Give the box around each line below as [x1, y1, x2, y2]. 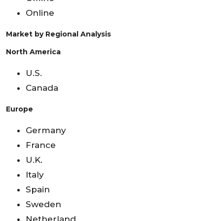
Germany [26, 125, 66, 135]
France [26, 140, 56, 150]
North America [6, 47, 61, 56]
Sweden [26, 199, 61, 209]
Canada [26, 82, 58, 93]
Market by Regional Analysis [6, 29, 111, 38]
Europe [6, 104, 33, 113]
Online [26, 7, 54, 18]
